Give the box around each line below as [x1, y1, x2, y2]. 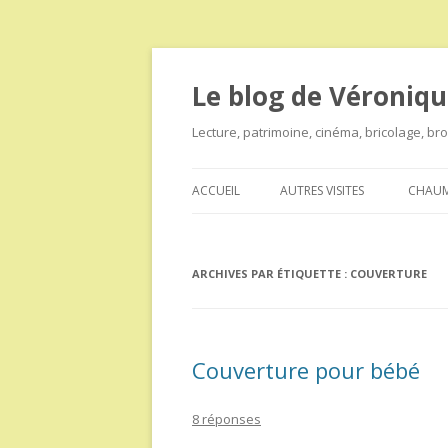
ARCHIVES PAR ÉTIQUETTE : [192, 266, 350, 281]
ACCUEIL [192, 182, 240, 199]
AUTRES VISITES [280, 182, 364, 199]
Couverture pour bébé [192, 355, 420, 385]
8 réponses [192, 410, 261, 428]
